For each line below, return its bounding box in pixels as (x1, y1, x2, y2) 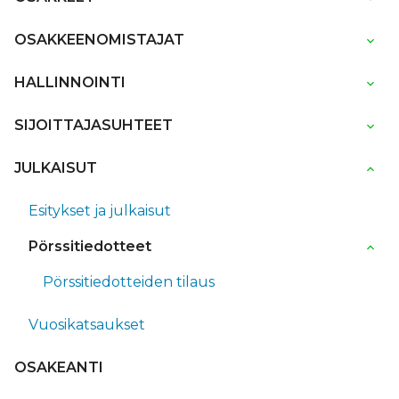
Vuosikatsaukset (28, 315, 145, 333)
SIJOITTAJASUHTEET (14, 116, 173, 134)
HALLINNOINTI (14, 73, 126, 91)
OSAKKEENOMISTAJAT (14, 30, 184, 48)
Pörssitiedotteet (28, 237, 151, 255)
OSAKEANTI (14, 358, 103, 376)
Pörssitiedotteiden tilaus (43, 273, 215, 290)
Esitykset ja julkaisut (28, 201, 171, 219)
